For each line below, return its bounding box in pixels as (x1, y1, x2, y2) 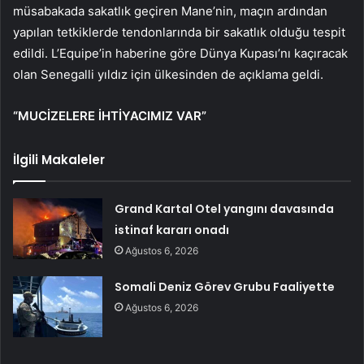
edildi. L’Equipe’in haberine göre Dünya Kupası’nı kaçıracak (13, 45, 348, 62)
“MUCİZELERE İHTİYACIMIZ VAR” (13, 108, 206, 124)
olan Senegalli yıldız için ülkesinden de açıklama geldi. (13, 67, 323, 83)
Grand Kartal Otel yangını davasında (115, 201, 335, 218)
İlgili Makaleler (13, 151, 105, 169)
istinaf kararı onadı (115, 222, 230, 239)
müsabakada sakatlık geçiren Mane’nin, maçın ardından (13, 3, 327, 19)
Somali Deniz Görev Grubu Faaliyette (115, 279, 336, 296)
